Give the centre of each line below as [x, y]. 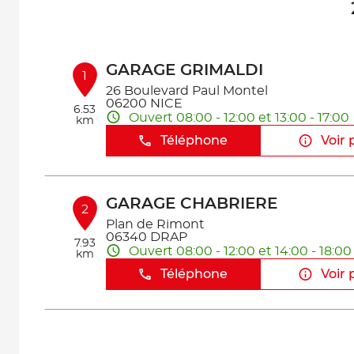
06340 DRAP [146, 237]
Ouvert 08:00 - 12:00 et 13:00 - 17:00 [239, 117]
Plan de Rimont [155, 224]
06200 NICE [144, 104]
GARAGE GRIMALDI [184, 70]
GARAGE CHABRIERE [191, 204]
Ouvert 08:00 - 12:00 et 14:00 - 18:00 [240, 251]
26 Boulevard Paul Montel [186, 91]
